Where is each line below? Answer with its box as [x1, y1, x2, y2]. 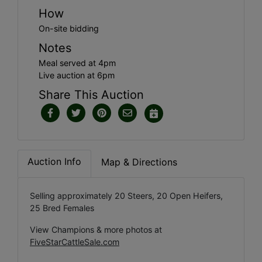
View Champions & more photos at [30, 224, 162, 235]
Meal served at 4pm [39, 57, 116, 68]
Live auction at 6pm [39, 70, 115, 80]
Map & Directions [101, 156, 177, 168]
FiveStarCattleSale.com [30, 236, 119, 247]
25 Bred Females [30, 202, 94, 213]
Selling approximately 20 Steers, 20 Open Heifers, [30, 190, 223, 201]
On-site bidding [39, 23, 99, 33]
